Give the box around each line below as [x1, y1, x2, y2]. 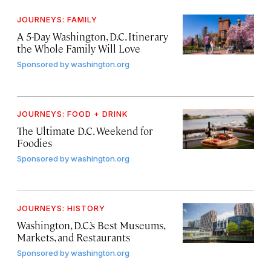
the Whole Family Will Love [17, 41, 140, 55]
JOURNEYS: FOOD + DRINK [17, 108, 128, 119]
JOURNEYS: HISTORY [17, 203, 105, 213]
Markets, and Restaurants [17, 230, 130, 244]
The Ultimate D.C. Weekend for [17, 123, 153, 137]
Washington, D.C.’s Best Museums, [17, 218, 165, 232]
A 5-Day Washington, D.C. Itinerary [17, 29, 168, 43]
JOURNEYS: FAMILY [17, 14, 97, 24]
